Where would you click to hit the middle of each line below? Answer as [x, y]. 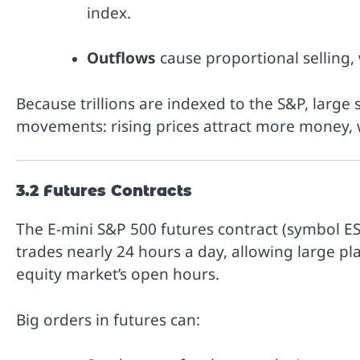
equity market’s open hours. [118, 274]
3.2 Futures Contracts [104, 191]
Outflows [121, 58]
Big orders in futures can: [108, 319]
